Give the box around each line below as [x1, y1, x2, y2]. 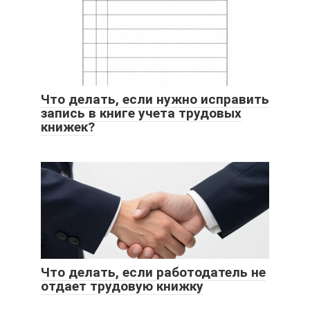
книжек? [41, 119, 95, 136]
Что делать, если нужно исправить [41, 91, 269, 108]
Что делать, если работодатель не [41, 264, 266, 281]
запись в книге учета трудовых [41, 105, 241, 122]
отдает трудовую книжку [41, 278, 203, 295]
